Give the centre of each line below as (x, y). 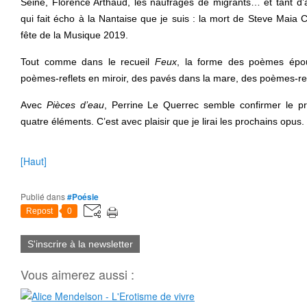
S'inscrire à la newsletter (80, 244)
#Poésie (83, 197)
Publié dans (46, 196)
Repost (39, 211)
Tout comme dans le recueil (88, 62)
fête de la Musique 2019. (74, 35)
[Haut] (34, 161)
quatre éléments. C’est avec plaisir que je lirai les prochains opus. (162, 121)
